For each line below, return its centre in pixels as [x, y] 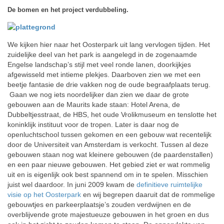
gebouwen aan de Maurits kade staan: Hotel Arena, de [94, 104]
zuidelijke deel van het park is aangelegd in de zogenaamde [102, 54]
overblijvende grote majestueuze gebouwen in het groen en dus [108, 214]
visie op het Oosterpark [44, 194]
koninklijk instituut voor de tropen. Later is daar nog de [93, 124]
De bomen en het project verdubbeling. [68, 10]
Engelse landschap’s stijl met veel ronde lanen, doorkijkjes [99, 64]
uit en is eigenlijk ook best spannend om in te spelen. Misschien [108, 174]
